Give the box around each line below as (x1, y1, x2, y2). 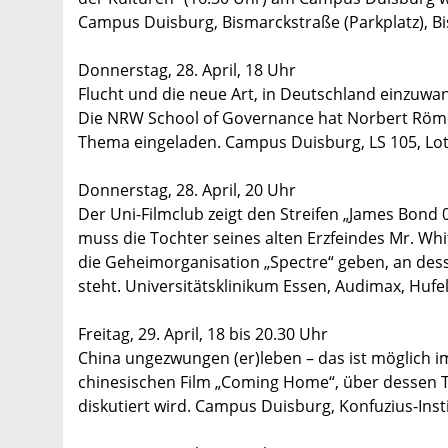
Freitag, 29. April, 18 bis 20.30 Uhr (78, 323, 328, 346)
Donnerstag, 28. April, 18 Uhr (78, 59, 296, 82)
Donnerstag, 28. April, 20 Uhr (78, 179, 296, 202)
